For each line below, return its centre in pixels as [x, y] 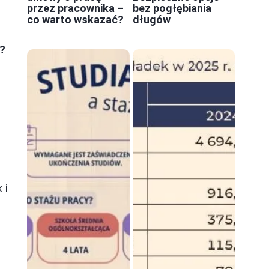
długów [151, 19]
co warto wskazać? [75, 19]
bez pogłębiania [172, 8]
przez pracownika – [75, 8]
